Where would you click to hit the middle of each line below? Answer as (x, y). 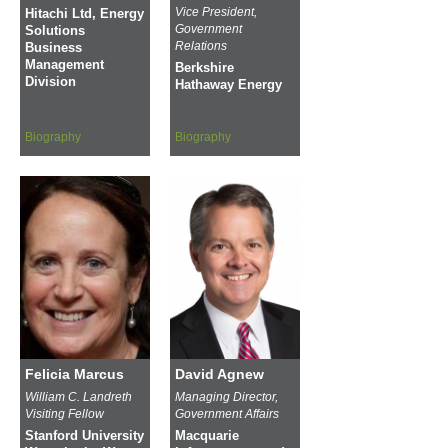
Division (50, 81)
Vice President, (216, 11)
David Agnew (219, 373)
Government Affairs (227, 413)
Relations (201, 45)
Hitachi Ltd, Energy (84, 13)
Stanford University (84, 435)
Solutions (55, 30)
